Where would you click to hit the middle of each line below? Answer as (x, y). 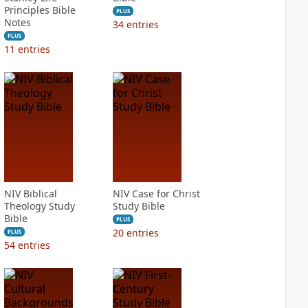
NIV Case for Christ (156, 194)
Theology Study (39, 206)
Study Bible (139, 206)
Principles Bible (40, 10)
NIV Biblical (30, 194)
